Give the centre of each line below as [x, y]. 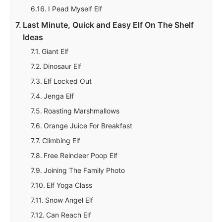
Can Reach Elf [69, 215]
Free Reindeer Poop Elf [81, 155]
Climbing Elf [61, 140]
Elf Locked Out [68, 81]
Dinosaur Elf [62, 66]
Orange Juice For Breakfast [88, 126]
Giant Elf [55, 51]
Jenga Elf [59, 96]
